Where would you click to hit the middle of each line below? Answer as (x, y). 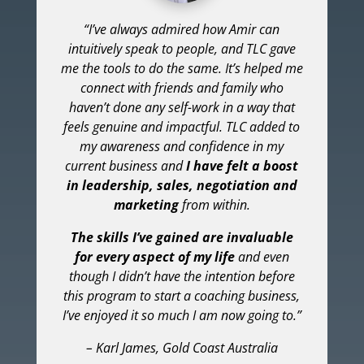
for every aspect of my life (154, 257)
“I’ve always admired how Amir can (182, 30)
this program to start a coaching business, (182, 296)
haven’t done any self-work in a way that (182, 108)
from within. (214, 205)
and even (262, 257)
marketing (146, 205)
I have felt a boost (243, 166)
